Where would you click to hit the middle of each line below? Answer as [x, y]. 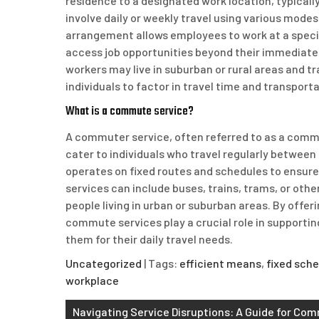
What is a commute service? [130, 112]
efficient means [220, 263]
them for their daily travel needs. [149, 239]
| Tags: [162, 263]
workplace [92, 281]
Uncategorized [104, 263]
